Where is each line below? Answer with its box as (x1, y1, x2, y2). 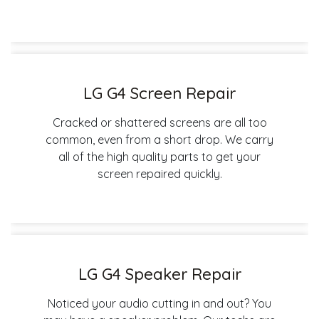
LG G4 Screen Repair (83, 83, 236, 103)
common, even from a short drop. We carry (46, 132, 273, 147)
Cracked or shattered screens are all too (52, 115, 267, 130)
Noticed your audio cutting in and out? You (48, 296, 271, 310)
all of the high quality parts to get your (58, 149, 261, 164)
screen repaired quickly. (97, 166, 222, 181)
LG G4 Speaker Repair (78, 263, 241, 284)
